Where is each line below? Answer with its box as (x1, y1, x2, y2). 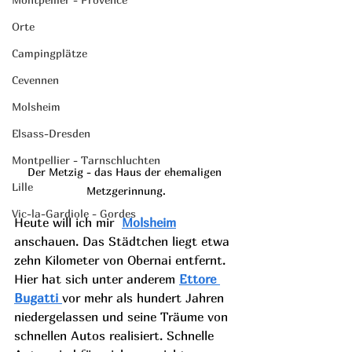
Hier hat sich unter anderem (14, 271, 179, 287)
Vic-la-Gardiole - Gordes (12, 207, 136, 220)
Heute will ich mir (14, 214, 122, 230)
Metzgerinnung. (86, 184, 166, 197)
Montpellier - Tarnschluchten (12, 153, 160, 167)
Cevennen (12, 73, 59, 86)
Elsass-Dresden (12, 126, 90, 140)
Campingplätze (12, 46, 87, 60)
